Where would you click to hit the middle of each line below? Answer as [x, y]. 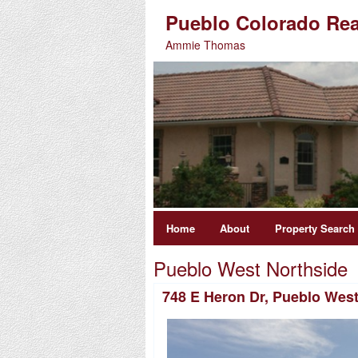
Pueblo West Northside [251, 268]
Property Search [314, 229]
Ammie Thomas [206, 45]
